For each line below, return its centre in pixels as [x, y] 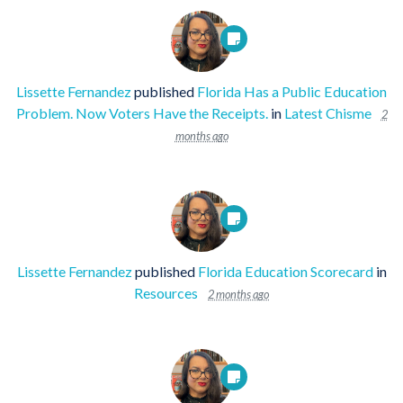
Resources [166, 292]
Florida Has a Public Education [292, 91]
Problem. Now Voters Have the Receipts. [142, 112]
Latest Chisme [327, 112]
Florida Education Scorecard [285, 271]
